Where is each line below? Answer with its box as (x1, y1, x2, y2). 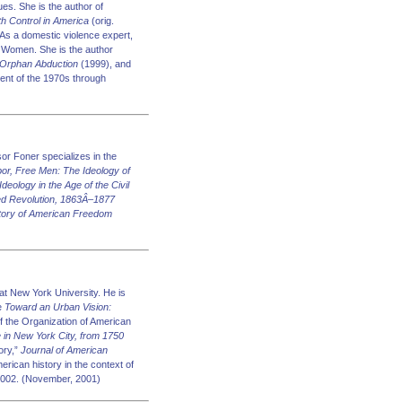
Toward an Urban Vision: (4, 301, 111, 312)
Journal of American (21, 344, 108, 355)
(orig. (89, 14, 114, 26)
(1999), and (78, 57, 131, 69)
